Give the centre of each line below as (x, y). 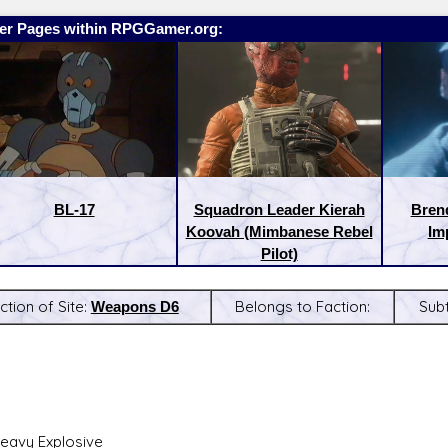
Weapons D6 (134, 307)
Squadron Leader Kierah (279, 210)
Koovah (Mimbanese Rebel (279, 232)
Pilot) (279, 254)
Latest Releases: (282, 355)
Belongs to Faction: (302, 307)
